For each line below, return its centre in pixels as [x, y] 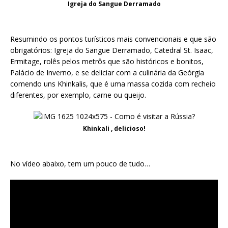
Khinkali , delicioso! [114, 128]
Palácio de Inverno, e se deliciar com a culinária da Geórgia [107, 72]
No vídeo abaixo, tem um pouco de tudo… [80, 163]
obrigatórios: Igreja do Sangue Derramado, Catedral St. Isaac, [112, 50]
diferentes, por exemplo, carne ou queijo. [78, 95]
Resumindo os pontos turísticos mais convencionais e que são [113, 39]
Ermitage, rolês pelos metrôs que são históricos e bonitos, [107, 61]
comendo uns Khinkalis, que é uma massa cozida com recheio [113, 83]
